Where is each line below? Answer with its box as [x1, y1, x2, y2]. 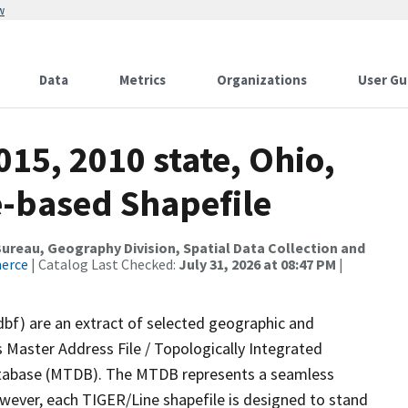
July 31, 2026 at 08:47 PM [178, 255, 336, 273]
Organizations [217, 71, 307, 88]
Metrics [119, 71, 166, 88]
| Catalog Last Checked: [28, 255, 178, 273]
